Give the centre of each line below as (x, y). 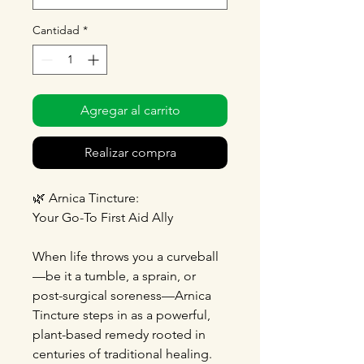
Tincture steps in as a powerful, (121, 315)
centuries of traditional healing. (122, 354)
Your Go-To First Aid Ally (103, 217)
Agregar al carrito (130, 110)
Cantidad (56, 30)
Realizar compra (130, 152)
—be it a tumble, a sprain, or (114, 276)
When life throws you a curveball (126, 256)
